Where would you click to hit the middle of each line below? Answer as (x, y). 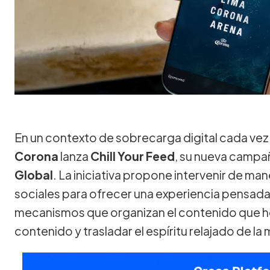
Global (34, 174)
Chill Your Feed (133, 156)
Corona (36, 156)
